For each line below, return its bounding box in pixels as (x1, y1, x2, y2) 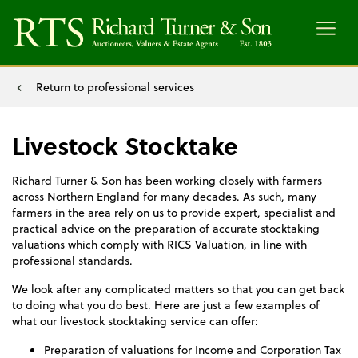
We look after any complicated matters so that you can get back (12, 280, 344, 298)
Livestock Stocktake (12, 128, 238, 164)
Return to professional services (36, 78, 194, 96)
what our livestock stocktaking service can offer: (12, 312, 258, 330)
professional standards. (12, 252, 133, 269)
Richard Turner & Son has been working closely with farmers (12, 172, 322, 189)
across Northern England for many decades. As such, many (12, 188, 316, 205)
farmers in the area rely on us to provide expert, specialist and (12, 204, 336, 221)
